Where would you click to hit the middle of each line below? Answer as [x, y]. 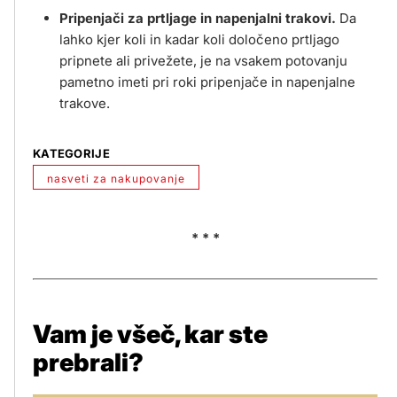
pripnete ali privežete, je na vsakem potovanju [203, 61]
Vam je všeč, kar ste [150, 334]
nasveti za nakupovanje [116, 179]
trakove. [85, 104]
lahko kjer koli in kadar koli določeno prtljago [199, 40]
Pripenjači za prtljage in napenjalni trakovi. [198, 19]
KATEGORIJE [71, 154]
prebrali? [88, 362]
